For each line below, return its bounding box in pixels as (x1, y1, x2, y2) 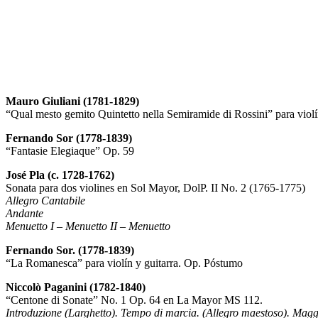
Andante (6, 207, 43, 219)
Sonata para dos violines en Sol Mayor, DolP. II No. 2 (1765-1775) (6, 182, 305, 194)
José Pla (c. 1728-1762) (6, 169, 114, 181)
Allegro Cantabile (6, 194, 85, 207)
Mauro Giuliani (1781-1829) (6, 95, 139, 107)
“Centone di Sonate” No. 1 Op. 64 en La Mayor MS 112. (6, 294, 263, 306)
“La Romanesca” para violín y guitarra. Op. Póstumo (6, 257, 243, 269)
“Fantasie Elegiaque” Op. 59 (6, 145, 134, 157)
